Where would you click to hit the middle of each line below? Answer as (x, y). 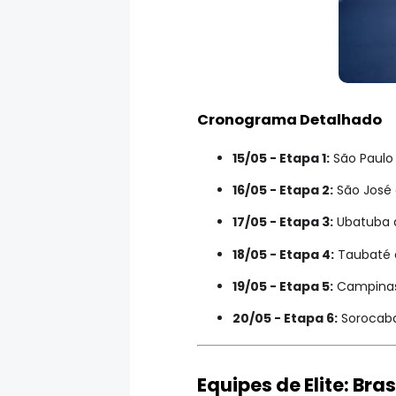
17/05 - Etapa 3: (283, 222)
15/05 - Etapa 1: (281, 158)
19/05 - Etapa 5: (283, 286)
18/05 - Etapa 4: (283, 254)
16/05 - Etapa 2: (283, 190)
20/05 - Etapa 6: (285, 318)
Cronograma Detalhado (289, 120)
